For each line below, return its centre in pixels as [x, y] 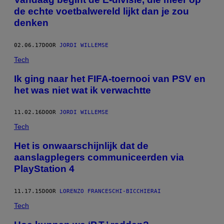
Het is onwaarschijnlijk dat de [81, 146]
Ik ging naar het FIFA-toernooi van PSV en [110, 78]
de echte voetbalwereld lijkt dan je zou [101, 11]
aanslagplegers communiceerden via [99, 157]
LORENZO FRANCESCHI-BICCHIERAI [110, 191]
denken [31, 23]
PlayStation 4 [44, 169]
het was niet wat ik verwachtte [82, 90]
